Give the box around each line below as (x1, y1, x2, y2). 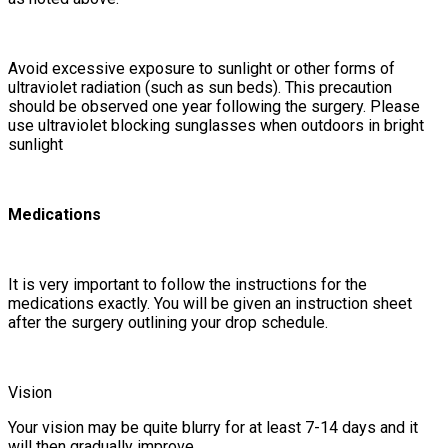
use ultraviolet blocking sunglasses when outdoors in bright (8, 116, 424, 136)
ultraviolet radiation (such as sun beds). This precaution (8, 78, 392, 98)
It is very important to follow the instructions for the (8, 275, 367, 295)
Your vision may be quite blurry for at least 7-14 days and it (8, 418, 418, 438)
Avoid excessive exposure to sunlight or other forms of (8, 59, 395, 79)
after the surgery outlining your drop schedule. (8, 313, 328, 333)
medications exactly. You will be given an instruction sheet (8, 294, 412, 314)
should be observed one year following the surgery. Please (8, 97, 420, 117)
